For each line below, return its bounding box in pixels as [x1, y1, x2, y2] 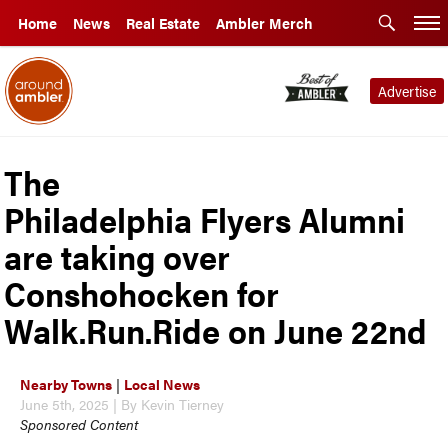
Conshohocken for [4, 268, 280, 317]
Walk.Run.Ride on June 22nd [4, 305, 428, 354]
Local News [124, 373, 201, 394]
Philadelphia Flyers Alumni [4, 194, 406, 243]
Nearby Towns [20, 373, 113, 394]
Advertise [377, 81, 436, 101]
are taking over [4, 231, 231, 280]
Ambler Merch [216, 13, 313, 33]
